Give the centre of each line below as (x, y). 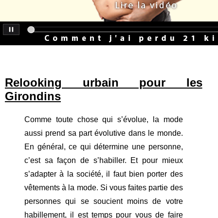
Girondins (33, 96)
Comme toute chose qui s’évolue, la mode (104, 120)
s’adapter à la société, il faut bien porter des (104, 174)
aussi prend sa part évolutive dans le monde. (104, 133)
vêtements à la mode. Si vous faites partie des (104, 188)
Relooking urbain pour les (104, 83)
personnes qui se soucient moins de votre (104, 201)
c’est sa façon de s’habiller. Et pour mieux (104, 161)
